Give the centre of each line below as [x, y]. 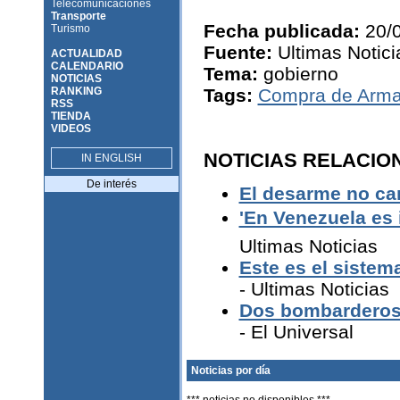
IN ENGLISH [111, 158]
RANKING [76, 91]
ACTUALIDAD [86, 54]
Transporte [78, 16]
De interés [111, 184]
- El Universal [296, 332]
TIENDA [71, 116]
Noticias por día [230, 371]
